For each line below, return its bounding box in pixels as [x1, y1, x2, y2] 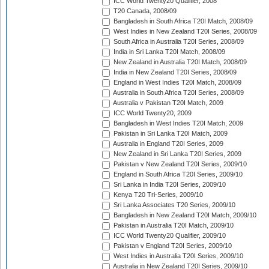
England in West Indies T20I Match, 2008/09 [112, 79, 241, 86]
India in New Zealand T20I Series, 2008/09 [112, 68, 237, 76]
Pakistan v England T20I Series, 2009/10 [112, 242, 232, 250]
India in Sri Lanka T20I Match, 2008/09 [112, 48, 225, 56]
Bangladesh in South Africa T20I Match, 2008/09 [112, 17, 253, 25]
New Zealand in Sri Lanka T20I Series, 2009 [112, 150, 241, 158]
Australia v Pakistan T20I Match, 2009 [112, 99, 223, 107]
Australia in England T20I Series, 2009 [112, 140, 223, 148]
